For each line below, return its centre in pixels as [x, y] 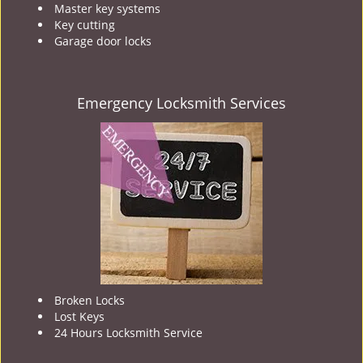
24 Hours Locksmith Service [128, 333]
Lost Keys [79, 316]
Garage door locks [103, 41]
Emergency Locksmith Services [181, 103]
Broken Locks [90, 300]
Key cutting [85, 25]
